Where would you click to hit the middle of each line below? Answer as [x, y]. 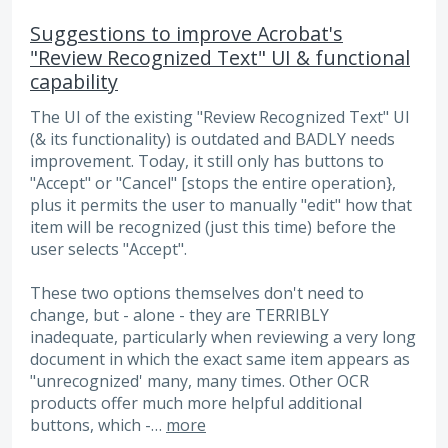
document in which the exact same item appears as [220, 359]
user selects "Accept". [108, 248]
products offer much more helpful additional [196, 403]
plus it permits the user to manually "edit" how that [221, 204]
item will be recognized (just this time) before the [213, 226]
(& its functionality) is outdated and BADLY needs [212, 138]
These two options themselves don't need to [197, 293]
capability [74, 81]
